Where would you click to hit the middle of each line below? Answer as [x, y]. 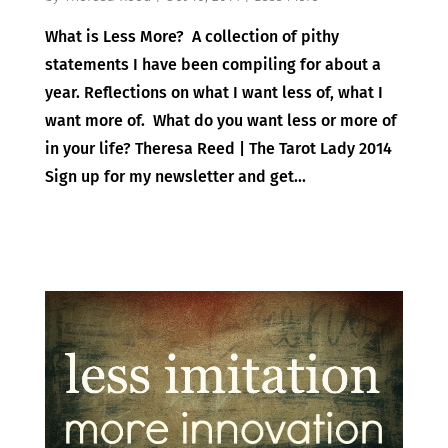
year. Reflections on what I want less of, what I [213, 92]
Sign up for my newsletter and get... [175, 176]
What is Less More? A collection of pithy [191, 36]
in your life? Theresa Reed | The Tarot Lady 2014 [218, 148]
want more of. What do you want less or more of [220, 120]
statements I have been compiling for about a [212, 64]
